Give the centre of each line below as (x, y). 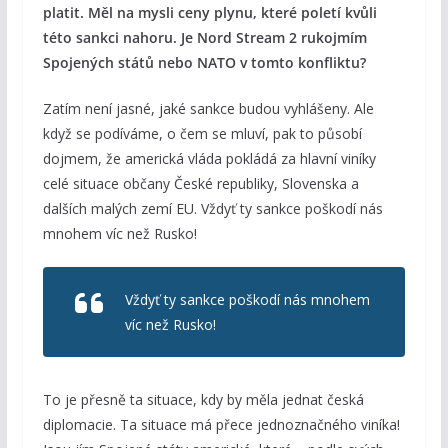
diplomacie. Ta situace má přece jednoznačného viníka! (221, 425)
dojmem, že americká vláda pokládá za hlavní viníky (209, 159)
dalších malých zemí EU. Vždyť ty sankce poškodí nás (212, 209)
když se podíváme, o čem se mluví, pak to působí (202, 134)
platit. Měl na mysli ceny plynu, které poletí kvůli (209, 13)
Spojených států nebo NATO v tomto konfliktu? (204, 63)
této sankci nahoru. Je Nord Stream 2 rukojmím (204, 38)
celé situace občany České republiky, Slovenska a (200, 184)
